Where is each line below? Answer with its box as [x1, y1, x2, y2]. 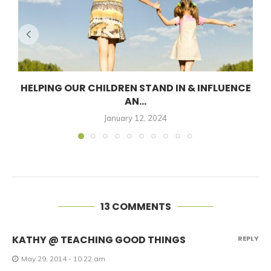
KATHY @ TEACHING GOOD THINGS [12, 233, 186, 247]
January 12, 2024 [104, 113, 167, 123]
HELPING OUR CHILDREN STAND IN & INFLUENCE [20, 80, 251, 95]
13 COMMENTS [100, 200, 171, 214]
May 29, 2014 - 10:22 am [21, 254, 105, 263]
